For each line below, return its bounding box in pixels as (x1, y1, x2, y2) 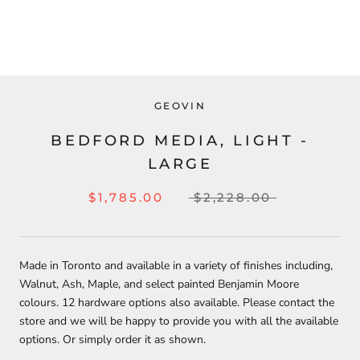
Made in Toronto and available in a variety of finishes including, (19, 258, 333, 273)
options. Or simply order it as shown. (19, 332, 206, 347)
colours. (19, 295, 62, 310)
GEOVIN (153, 100, 207, 112)
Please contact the (243, 295, 334, 310)
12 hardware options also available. (62, 295, 239, 310)
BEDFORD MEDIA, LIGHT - (51, 132, 309, 149)
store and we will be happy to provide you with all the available (19, 313, 338, 329)
